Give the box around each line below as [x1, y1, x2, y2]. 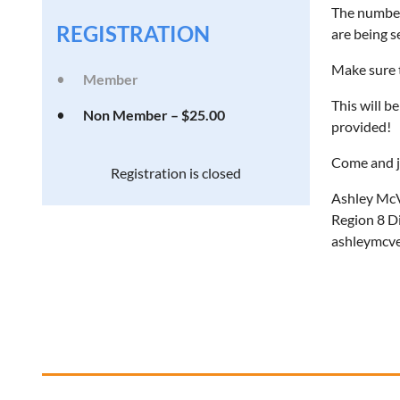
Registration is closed [111, 164, 241, 181]
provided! [331, 118, 391, 135]
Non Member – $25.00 [83, 106, 225, 123]
